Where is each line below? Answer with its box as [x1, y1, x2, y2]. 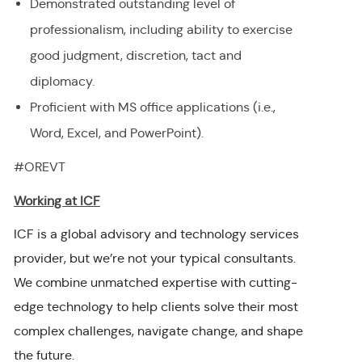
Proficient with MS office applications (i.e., [29, 99, 276, 116]
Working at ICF [13, 193, 100, 209]
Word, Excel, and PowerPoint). [29, 125, 204, 141]
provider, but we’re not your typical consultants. [13, 250, 296, 267]
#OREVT [13, 159, 65, 175]
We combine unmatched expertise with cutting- [13, 275, 297, 291]
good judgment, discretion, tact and [29, 48, 242, 64]
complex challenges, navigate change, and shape [13, 323, 303, 339]
